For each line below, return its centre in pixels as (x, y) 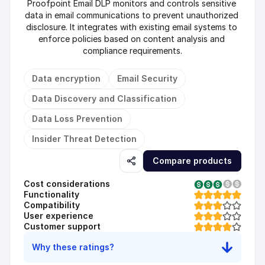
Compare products (192, 161)
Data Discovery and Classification (104, 98)
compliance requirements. (132, 51)
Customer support (62, 226)
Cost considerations (67, 184)
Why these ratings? (73, 247)
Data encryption (66, 78)
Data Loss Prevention (77, 119)
